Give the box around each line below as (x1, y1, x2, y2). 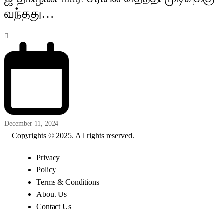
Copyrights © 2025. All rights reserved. (11, 131, 134, 140)
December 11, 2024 (4, 120, 58, 128)
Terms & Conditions (36, 178, 99, 187)
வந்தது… (4, 6, 54, 21)
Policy (36, 165, 56, 174)
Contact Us (36, 202, 71, 211)
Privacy (36, 153, 60, 162)
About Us (36, 190, 67, 199)
